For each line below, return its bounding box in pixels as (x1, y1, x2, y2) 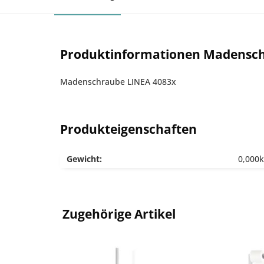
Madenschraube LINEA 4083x (60, 76, 176, 87)
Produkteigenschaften (60, 121, 197, 137)
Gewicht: (67, 153, 102, 164)
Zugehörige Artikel (62, 206, 176, 222)
